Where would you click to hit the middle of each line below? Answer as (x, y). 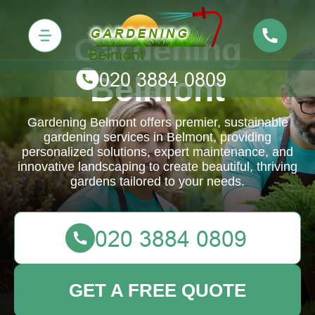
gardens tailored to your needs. (157, 181)
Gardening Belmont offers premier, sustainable (157, 122)
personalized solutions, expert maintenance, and (157, 152)
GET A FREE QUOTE (157, 290)
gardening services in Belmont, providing (157, 137)
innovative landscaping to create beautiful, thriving (157, 167)
